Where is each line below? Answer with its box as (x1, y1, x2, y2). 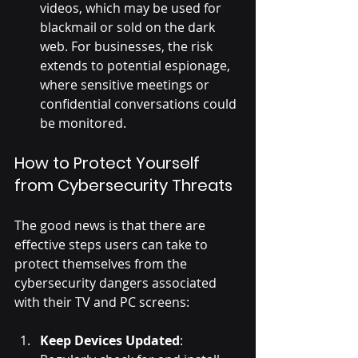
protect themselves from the (14, 255, 190, 273)
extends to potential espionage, (40, 57, 233, 75)
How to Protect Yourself (14, 152, 204, 175)
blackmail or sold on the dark (40, 18, 218, 37)
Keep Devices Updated (40, 332, 180, 350)
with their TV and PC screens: (14, 293, 189, 312)
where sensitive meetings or (40, 76, 213, 94)
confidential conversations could (40, 95, 240, 113)
